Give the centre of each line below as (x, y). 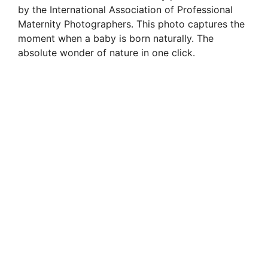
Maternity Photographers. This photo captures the (131, 24)
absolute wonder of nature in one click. (106, 53)
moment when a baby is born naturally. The (116, 39)
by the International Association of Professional (125, 10)
